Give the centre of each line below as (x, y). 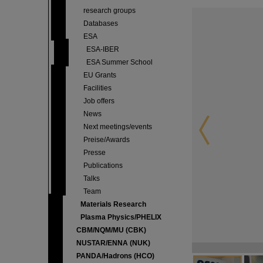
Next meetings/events (118, 127)
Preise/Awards (107, 140)
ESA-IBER (103, 49)
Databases (101, 23)
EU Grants (100, 75)
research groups (109, 11)
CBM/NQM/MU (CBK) (111, 230)
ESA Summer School (119, 62)
